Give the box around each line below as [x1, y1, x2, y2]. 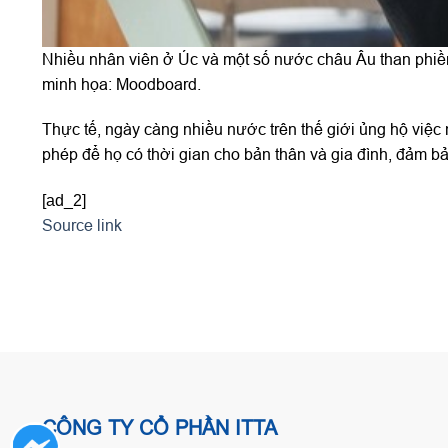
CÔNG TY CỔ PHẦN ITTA [42, 416, 277, 440]
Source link [42, 216, 122, 235]
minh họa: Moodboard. [42, 74, 201, 93]
